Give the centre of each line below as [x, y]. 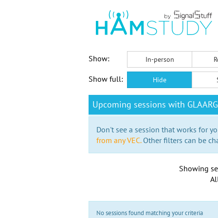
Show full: [106, 79]
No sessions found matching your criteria [150, 213]
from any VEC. [119, 140]
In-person [160, 59]
